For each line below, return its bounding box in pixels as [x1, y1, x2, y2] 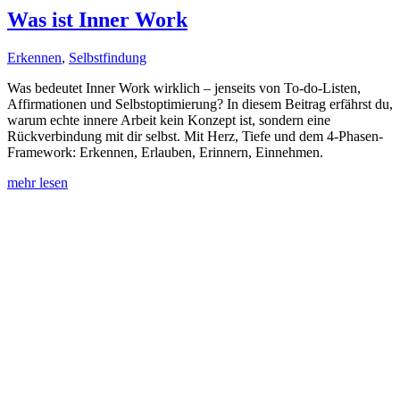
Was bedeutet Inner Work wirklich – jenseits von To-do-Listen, [7, 79, 361, 96]
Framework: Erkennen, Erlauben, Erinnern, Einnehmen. [7, 144, 323, 160]
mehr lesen [7, 174, 68, 190]
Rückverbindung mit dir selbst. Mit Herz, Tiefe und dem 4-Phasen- [7, 128, 383, 144]
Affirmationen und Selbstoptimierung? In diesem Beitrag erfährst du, [7, 96, 393, 112]
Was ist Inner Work [7, 7, 187, 31]
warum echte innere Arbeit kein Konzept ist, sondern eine [7, 112, 330, 128]
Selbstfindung [69, 49, 146, 65]
